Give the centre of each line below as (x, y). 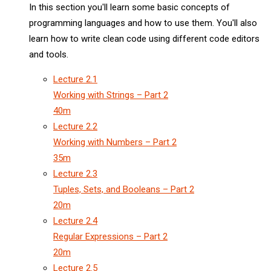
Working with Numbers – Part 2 (115, 142)
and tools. (49, 54)
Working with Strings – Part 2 (111, 95)
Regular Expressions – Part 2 (110, 236)
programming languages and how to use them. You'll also (143, 23)
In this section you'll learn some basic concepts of (129, 7)
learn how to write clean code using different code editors (144, 38)
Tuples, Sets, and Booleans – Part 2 (124, 189)
